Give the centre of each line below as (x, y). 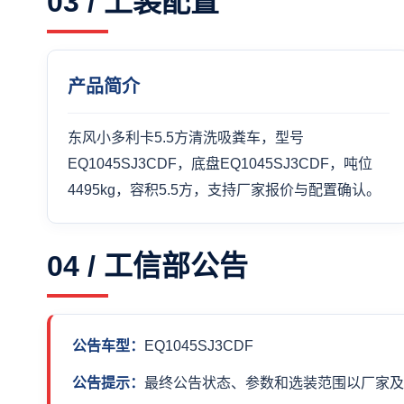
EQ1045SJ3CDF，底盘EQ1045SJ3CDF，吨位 (220, 164)
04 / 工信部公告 (147, 266)
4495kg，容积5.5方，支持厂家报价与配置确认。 (224, 190)
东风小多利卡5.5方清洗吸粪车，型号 (186, 138)
